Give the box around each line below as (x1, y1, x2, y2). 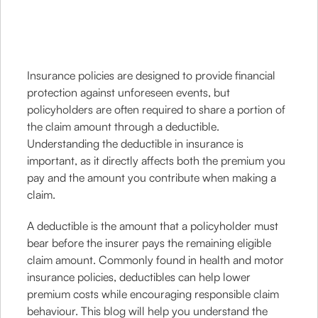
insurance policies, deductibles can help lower (27, 270, 251, 284)
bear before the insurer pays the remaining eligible (27, 236, 272, 250)
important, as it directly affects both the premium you (27, 153, 286, 168)
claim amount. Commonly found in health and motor (27, 253, 285, 267)
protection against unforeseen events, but (27, 85, 231, 99)
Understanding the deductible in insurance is (27, 136, 244, 150)
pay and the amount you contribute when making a (27, 170, 277, 185)
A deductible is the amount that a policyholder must (27, 219, 279, 233)
